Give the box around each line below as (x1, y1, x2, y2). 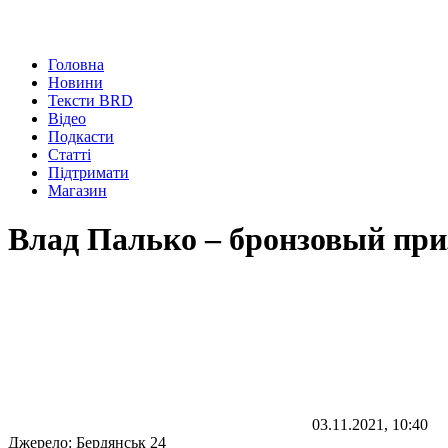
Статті (48, 146, 91, 163)
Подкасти (48, 128, 114, 145)
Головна (48, 56, 104, 73)
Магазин (48, 182, 107, 199)
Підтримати (48, 164, 129, 181)
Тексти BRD (48, 92, 133, 109)
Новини (48, 74, 103, 91)
